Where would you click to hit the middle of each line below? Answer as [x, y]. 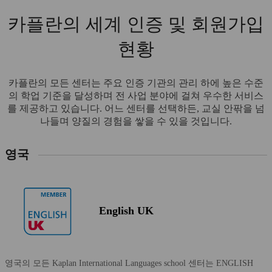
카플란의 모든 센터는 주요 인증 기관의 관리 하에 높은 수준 [136, 83]
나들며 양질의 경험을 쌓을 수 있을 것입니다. [136, 121]
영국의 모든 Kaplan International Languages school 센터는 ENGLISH [129, 263]
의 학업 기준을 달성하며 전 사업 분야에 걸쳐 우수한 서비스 [136, 95]
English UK [126, 211]
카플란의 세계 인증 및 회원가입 [136, 24]
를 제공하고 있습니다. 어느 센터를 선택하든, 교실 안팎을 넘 [136, 108]
